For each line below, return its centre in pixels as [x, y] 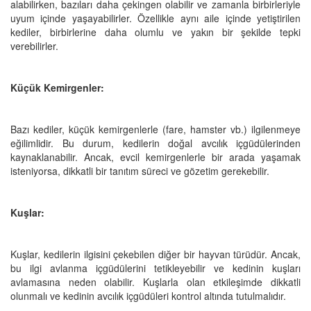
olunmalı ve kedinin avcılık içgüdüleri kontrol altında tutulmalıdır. [148, 295]
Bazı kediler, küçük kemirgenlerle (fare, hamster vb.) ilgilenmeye [155, 129]
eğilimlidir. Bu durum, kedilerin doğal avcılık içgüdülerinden [155, 143]
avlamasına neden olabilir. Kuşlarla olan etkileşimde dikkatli [155, 281]
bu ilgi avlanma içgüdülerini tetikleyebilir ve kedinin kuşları [155, 268]
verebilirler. [34, 45]
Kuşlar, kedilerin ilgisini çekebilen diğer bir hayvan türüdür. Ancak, [155, 254]
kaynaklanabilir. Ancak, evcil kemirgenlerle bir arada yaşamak [155, 157]
